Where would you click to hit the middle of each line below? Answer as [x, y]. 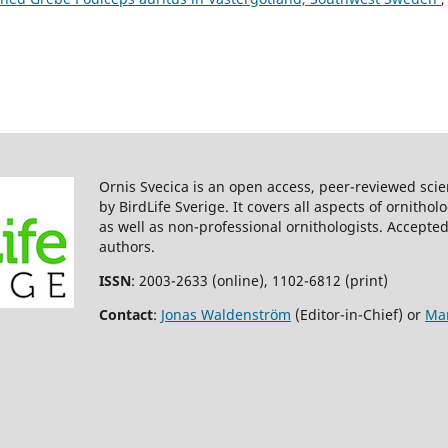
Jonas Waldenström [226, 315]
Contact [126, 315]
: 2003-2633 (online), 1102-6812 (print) [259, 281]
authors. [129, 247]
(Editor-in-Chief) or [358, 315]
